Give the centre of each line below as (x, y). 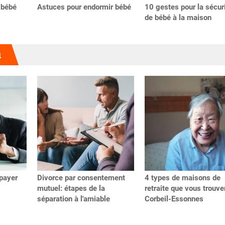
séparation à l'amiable (74, 199)
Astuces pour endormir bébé (84, 7)
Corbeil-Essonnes (174, 199)
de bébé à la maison (178, 17)
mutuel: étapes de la (71, 189)
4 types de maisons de (183, 178)
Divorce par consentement (81, 178)
